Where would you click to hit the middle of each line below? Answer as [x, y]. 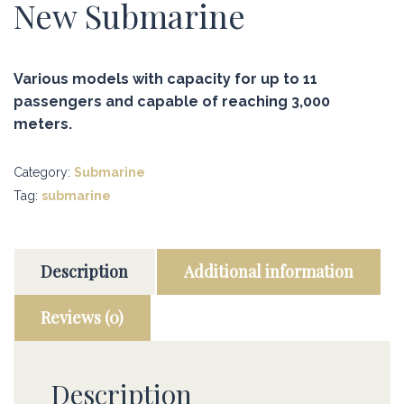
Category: [44, 173]
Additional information [269, 272]
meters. [43, 124]
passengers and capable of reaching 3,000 [172, 102]
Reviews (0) [82, 318]
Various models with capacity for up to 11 [165, 79]
